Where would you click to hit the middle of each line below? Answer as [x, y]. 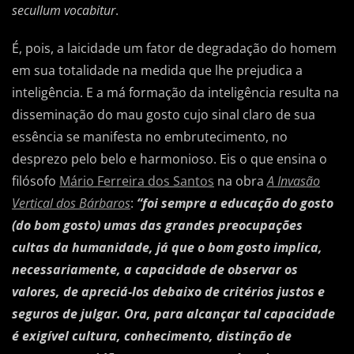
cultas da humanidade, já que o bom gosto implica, [167, 248]
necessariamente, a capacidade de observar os [155, 270]
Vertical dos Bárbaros [71, 203]
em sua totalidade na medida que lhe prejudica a [157, 71]
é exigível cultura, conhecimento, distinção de [152, 336]
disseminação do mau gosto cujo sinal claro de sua [164, 115]
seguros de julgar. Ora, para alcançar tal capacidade [173, 314]
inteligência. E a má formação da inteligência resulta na [175, 93]
